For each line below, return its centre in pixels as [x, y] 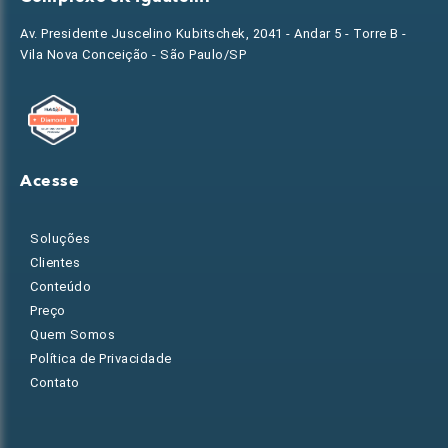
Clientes [55, 262]
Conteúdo [60, 286]
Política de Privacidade [101, 358]
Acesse [49, 180]
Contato [55, 382]
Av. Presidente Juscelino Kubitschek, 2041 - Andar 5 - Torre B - [213, 33]
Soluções [60, 238]
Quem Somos [72, 334]
